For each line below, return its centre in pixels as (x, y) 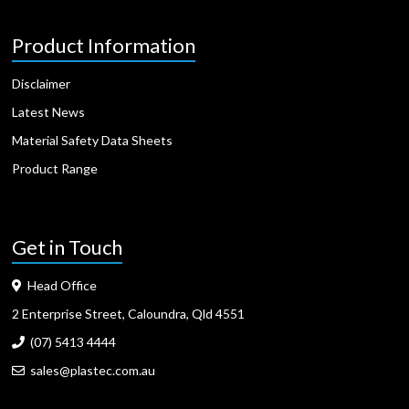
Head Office (60, 285)
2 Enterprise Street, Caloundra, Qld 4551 (129, 314)
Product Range (55, 168)
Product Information (104, 45)
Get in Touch (68, 247)
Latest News (49, 112)
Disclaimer (42, 84)
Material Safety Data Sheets (93, 140)
